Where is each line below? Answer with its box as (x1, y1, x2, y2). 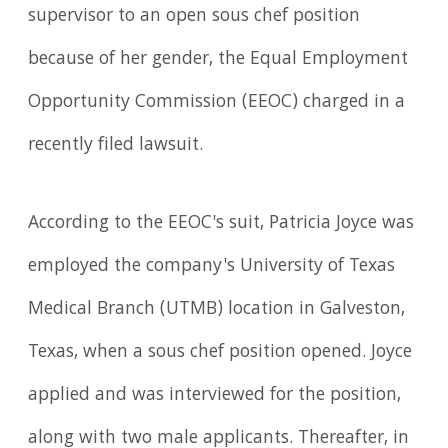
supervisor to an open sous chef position (28, 2, 361, 33)
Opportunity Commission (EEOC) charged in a (28, 88, 406, 119)
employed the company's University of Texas (28, 252, 396, 283)
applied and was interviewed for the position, (28, 381, 402, 412)
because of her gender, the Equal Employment (28, 45, 409, 76)
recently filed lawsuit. (28, 131, 204, 162)
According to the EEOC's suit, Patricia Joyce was (28, 209, 415, 240)
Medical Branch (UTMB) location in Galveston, (28, 295, 406, 326)
